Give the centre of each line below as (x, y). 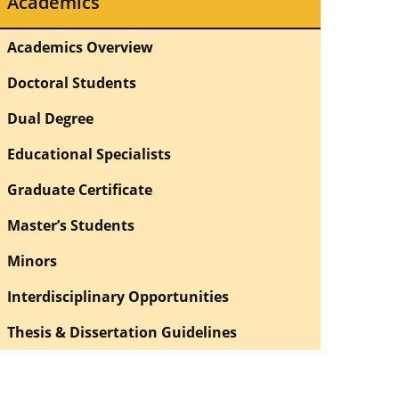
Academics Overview (80, 47)
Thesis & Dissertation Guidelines (122, 332)
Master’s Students (71, 225)
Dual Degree (50, 118)
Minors (32, 261)
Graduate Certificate (80, 189)
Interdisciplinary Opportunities (118, 296)
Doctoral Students (72, 82)
